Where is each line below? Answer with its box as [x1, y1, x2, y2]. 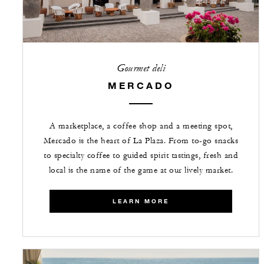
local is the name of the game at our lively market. [48, 165, 233, 176]
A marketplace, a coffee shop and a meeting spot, [49, 121, 233, 132]
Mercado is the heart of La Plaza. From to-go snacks [43, 136, 239, 147]
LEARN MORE [113, 197, 169, 206]
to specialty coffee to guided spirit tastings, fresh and [44, 150, 238, 161]
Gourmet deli [117, 62, 165, 75]
